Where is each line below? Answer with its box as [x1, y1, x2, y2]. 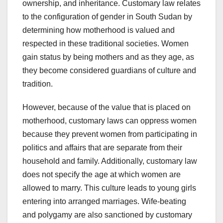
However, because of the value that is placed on [22, 103, 191, 112]
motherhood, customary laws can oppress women [22, 116, 197, 125]
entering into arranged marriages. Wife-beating [22, 197, 186, 206]
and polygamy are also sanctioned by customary [22, 211, 192, 220]
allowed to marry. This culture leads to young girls [22, 184, 196, 193]
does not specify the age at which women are [22, 170, 181, 179]
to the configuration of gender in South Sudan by [22, 12, 192, 21]
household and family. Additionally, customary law [22, 157, 197, 166]
